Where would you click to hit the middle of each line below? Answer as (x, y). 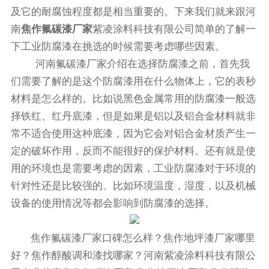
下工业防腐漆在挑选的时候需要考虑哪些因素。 (118, 47)
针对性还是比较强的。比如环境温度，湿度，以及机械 (133, 186)
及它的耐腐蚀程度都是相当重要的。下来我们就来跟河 (133, 12)
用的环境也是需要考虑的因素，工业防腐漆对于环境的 (133, 168)
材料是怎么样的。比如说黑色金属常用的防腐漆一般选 (133, 99)
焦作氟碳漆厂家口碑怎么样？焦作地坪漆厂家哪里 (143, 238)
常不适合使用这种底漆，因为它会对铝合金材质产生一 (133, 134)
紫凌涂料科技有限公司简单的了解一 (174, 29)
